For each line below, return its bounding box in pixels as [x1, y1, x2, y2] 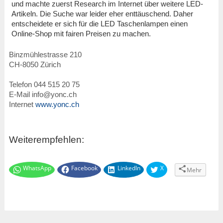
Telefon [8, 80, 34, 89]
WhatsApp [22, 164, 51, 173]
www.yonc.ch [35, 100, 79, 109]
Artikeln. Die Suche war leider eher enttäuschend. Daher [11, 9, 193, 18]
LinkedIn [117, 164, 140, 173]
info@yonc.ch [31, 90, 77, 99]
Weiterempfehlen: [8, 134, 84, 145]
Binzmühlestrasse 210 [8, 50, 82, 59]
